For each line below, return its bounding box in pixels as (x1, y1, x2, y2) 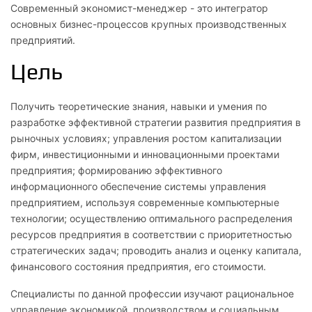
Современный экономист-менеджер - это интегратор (10, 1, 268, 14)
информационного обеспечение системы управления (10, 180, 266, 192)
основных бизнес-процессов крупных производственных (10, 17, 287, 30)
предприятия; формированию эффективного (10, 164, 222, 176)
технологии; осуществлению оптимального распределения (10, 212, 292, 224)
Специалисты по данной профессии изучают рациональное (10, 287, 294, 299)
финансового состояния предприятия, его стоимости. (10, 260, 266, 272)
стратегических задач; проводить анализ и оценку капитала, (10, 244, 302, 256)
